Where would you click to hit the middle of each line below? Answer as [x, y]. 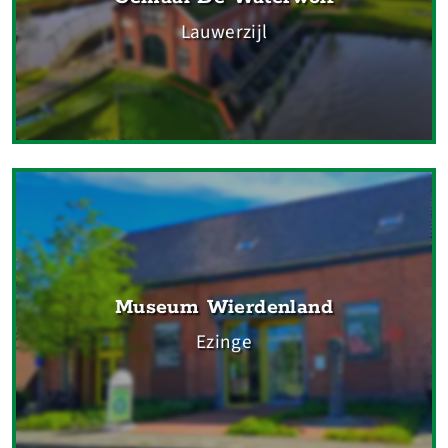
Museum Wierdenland [224, 308]
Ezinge [224, 342]
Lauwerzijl [224, 31]
